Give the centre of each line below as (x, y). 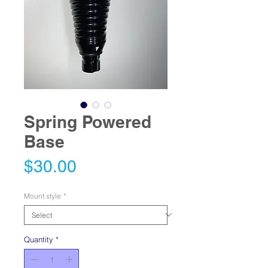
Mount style (42, 196)
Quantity (39, 239)
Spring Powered (88, 121)
